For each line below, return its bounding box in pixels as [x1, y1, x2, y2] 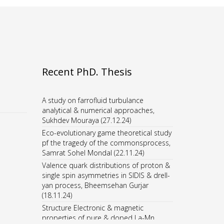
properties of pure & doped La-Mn [41, 213, 154, 222]
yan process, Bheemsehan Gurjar [41, 180, 148, 190]
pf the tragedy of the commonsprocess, [41, 138, 170, 147]
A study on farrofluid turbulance [41, 95, 143, 105]
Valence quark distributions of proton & [41, 160, 170, 170]
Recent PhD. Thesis [41, 65, 132, 78]
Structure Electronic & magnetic [41, 203, 143, 212]
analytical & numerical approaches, [41, 105, 154, 115]
